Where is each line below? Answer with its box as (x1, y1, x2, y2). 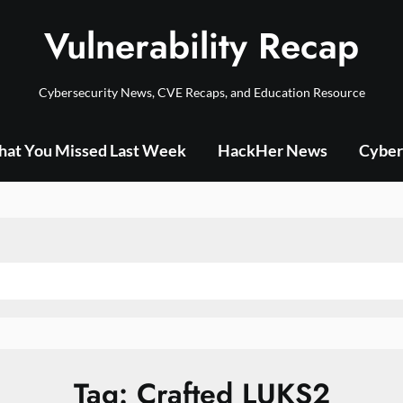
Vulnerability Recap (44, 20, 359, 72)
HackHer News (218, 140, 327, 160)
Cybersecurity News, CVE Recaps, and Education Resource (38, 85, 365, 100)
